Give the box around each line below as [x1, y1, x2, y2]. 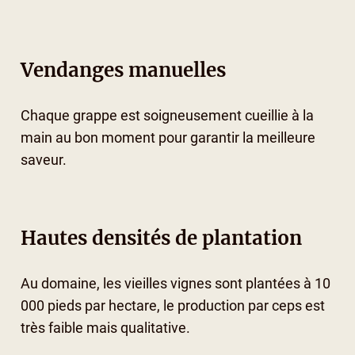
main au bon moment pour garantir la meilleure [20, 129, 315, 146]
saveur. [20, 151, 67, 168]
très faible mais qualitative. [20, 320, 190, 337]
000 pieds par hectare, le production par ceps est [20, 298, 325, 315]
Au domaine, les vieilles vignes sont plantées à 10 [20, 276, 330, 292]
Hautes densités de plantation [20, 226, 302, 251]
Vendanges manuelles [20, 57, 226, 82]
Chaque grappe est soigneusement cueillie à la [20, 107, 314, 124]
